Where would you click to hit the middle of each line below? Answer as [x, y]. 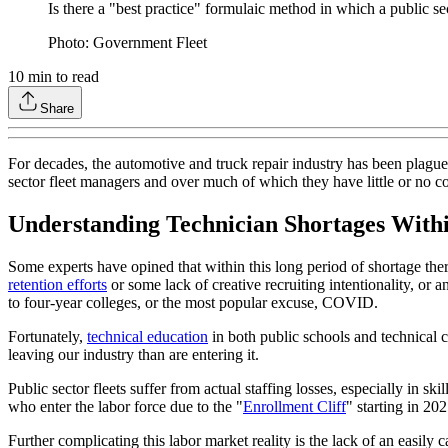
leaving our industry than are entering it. [133, 355]
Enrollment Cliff [294, 407]
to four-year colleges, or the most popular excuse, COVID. [193, 303]
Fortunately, [47, 337]
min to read [61, 77]
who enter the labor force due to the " [125, 407]
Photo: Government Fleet [127, 43]
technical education [147, 337]
